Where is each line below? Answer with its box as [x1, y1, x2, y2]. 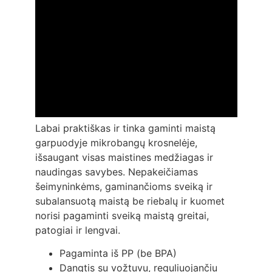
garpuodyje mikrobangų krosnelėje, [35, 136, 197, 149]
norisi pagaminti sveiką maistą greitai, [35, 209, 209, 222]
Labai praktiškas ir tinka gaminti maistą [35, 121, 216, 134]
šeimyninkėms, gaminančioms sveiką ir [35, 180, 212, 192]
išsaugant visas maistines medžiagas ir [35, 151, 213, 163]
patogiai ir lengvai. [35, 223, 120, 236]
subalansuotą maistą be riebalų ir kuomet [35, 194, 225, 207]
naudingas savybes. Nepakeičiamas [35, 165, 198, 178]
